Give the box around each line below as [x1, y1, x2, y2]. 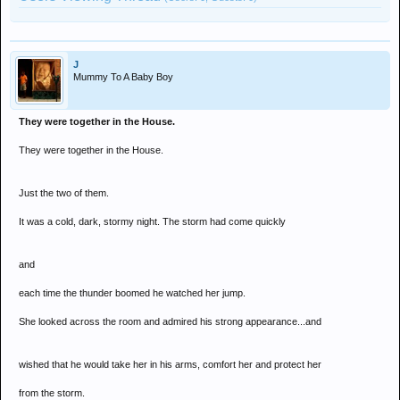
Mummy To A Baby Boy [73, 71, 173, 82]
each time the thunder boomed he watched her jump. [19, 287, 246, 298]
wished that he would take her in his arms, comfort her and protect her [19, 359, 321, 370]
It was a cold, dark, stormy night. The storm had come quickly [19, 216, 286, 227]
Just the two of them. [19, 187, 109, 198]
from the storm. [19, 387, 85, 398]
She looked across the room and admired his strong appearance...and [19, 316, 321, 327]
